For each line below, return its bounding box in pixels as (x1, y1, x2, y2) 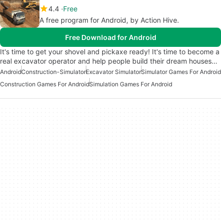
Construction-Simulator (21, 68, 86, 76)
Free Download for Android (65, 33, 156, 42)
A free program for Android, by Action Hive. (39, 16, 179, 25)
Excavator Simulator (86, 68, 141, 76)
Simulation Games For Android (89, 80, 172, 88)
